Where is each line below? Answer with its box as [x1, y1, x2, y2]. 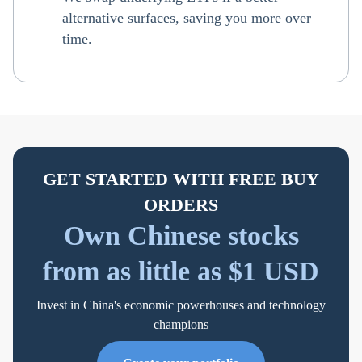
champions [154, 318, 208, 332]
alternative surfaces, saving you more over [62, 10, 311, 27]
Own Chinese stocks [63, 221, 299, 251]
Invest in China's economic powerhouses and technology [36, 298, 326, 313]
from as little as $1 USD [43, 256, 319, 287]
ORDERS [144, 195, 218, 216]
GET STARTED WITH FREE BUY [43, 169, 319, 190]
